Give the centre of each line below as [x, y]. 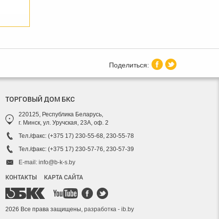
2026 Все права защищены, [45, 209]
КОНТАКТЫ [21, 177]
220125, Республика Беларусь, [61, 115]
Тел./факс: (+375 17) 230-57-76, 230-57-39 [76, 149]
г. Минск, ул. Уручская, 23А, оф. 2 [64, 123]
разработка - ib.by [109, 209]
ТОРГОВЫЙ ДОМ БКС [40, 99]
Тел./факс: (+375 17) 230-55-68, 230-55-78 [76, 136]
